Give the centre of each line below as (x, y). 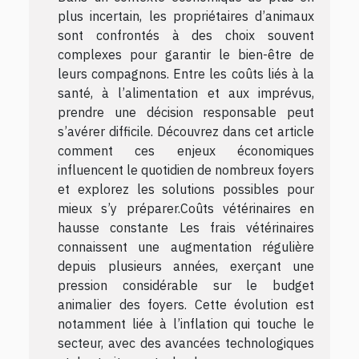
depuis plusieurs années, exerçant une (186, 266)
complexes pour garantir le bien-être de (186, 54)
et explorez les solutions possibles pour (186, 189)
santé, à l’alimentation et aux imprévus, (186, 93)
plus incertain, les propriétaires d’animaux (186, 16)
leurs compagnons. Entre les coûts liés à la (186, 73)
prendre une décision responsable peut (186, 112)
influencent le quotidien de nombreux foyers (186, 169)
